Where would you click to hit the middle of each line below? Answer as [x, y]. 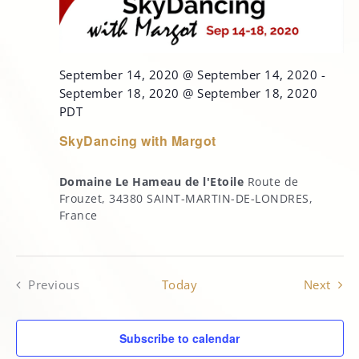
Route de [273, 182]
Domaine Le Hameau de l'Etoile [153, 182]
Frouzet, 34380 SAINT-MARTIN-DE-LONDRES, [186, 199]
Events [73, 303]
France [78, 216]
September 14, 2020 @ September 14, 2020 [188, 75]
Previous [54, 285]
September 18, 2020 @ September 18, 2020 [188, 94]
